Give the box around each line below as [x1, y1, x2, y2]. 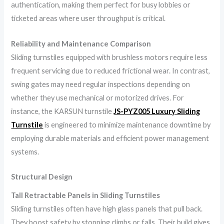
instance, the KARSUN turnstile [11, 106, 114, 115]
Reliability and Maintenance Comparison [11, 39, 151, 48]
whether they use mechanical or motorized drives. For [11, 93, 184, 102]
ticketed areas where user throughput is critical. [11, 14, 166, 23]
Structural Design [11, 172, 73, 181]
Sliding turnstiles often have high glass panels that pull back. [11, 204, 203, 213]
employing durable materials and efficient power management [11, 133, 209, 142]
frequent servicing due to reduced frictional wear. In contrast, [11, 66, 210, 75]
